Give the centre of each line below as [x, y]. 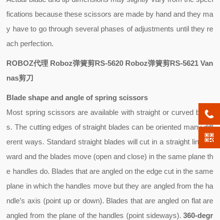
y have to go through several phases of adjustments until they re [110, 29]
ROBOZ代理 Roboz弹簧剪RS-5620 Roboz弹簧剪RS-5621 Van [110, 63]
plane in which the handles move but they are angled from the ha [110, 186]
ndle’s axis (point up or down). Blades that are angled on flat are [110, 201]
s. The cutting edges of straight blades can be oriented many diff [110, 127]
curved [183, 112]
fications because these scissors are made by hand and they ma [110, 14]
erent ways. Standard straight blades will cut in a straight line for [110, 142]
